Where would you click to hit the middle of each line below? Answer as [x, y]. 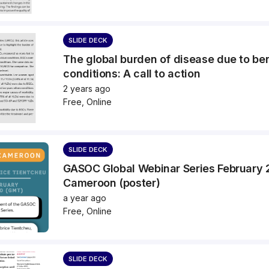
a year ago [85, 198]
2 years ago [87, 88]
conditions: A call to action [132, 73]
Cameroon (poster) [112, 183]
